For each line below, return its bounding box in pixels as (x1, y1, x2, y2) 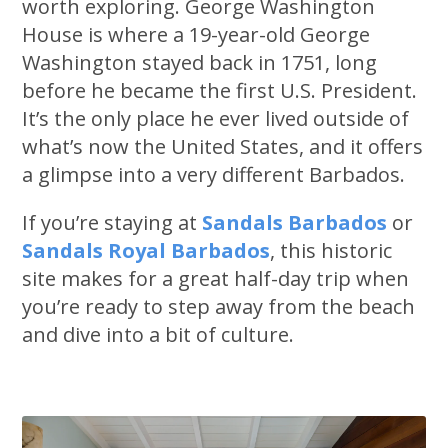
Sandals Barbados (202, 209, 388, 237)
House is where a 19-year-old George (22, 21, 371, 49)
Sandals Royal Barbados (22, 237, 271, 265)
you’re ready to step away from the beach (22, 293, 416, 321)
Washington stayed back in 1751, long (22, 49, 378, 77)
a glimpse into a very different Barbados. (22, 161, 406, 189)
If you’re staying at (22, 209, 203, 237)
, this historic (270, 237, 393, 265)
